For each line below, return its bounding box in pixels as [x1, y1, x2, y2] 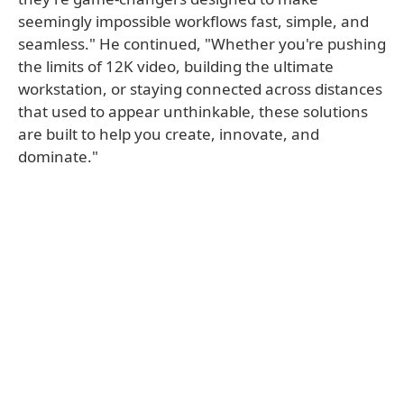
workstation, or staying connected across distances [18, 78, 382, 99]
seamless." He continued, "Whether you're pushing [18, 33, 386, 54]
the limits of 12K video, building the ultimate [18, 56, 334, 77]
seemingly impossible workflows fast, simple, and [18, 11, 369, 32]
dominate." [18, 146, 98, 167]
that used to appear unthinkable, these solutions [18, 101, 368, 122]
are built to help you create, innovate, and [18, 124, 319, 144]
